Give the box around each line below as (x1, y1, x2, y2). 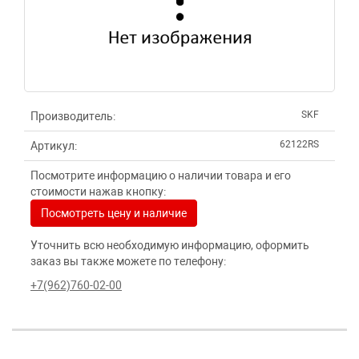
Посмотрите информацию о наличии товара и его (30, 169, 291, 182)
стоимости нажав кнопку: (30, 185, 166, 198)
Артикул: (30, 139, 77, 152)
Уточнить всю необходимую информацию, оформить (30, 239, 309, 252)
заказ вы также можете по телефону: (30, 255, 226, 268)
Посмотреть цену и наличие (41, 207, 187, 220)
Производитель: (30, 110, 115, 123)
